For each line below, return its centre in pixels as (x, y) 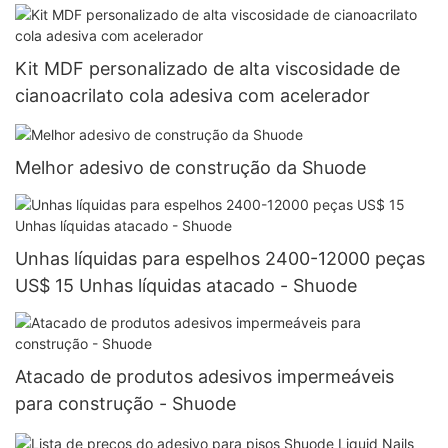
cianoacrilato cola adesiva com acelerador (192, 95)
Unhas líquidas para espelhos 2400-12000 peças (220, 259)
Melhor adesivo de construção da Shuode (190, 167)
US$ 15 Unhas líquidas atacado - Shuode (186, 286)
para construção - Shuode (125, 404)
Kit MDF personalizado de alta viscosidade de (207, 68)
